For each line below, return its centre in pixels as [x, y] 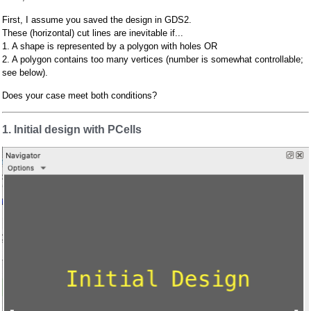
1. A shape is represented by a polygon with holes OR [110, 47]
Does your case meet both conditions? [79, 96]
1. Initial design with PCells [72, 130]
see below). [25, 73]
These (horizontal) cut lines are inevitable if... [93, 33]
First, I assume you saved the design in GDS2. [97, 20]
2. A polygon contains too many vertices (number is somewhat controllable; [153, 60]
